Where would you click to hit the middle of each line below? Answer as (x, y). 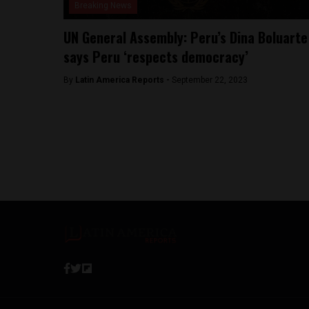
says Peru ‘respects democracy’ (156, 57)
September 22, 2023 (210, 80)
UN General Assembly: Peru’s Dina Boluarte (186, 37)
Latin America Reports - (123, 80)
